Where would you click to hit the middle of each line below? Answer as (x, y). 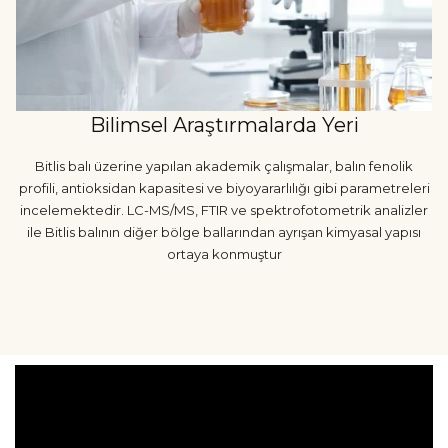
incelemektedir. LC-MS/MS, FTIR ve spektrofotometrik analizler (224, 209)
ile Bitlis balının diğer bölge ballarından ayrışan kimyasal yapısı (224, 231)
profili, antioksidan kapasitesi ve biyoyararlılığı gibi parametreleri (224, 187)
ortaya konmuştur (224, 253)
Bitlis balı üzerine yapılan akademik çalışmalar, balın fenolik (224, 165)
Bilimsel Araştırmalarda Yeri (224, 124)
